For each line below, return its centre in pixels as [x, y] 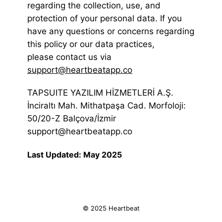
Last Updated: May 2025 [75, 155]
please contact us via [69, 57]
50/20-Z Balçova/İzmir [72, 119]
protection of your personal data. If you [105, 19]
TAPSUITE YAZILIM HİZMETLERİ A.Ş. [100, 93]
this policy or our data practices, [91, 44]
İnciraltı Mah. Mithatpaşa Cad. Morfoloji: [107, 106]
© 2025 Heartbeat [111, 208]
